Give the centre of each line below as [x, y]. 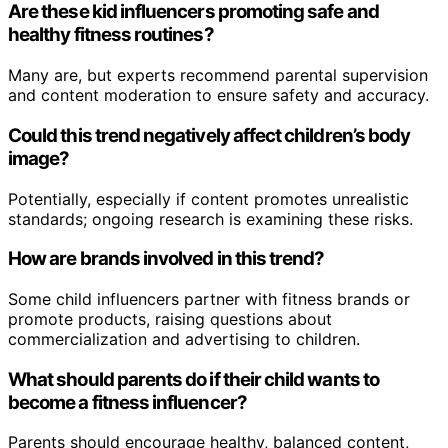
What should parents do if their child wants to [193, 379]
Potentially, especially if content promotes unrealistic [208, 198]
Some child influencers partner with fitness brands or [209, 298]
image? [39, 158]
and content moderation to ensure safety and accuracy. [218, 95]
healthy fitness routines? [111, 35]
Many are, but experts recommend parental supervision [218, 75]
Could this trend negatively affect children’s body [209, 135]
